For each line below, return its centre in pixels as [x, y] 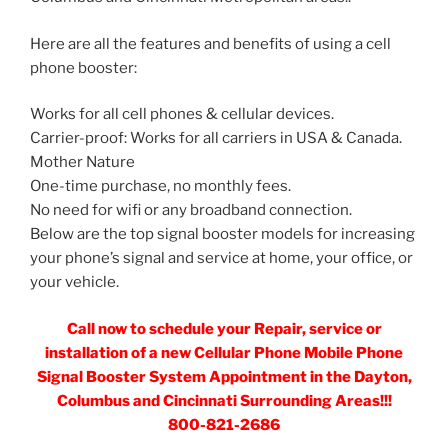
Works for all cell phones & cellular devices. [182, 114]
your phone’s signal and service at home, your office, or [221, 258]
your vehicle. [74, 282]
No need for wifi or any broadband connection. [191, 210]
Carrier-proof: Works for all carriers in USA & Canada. [216, 138]
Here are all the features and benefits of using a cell [210, 43]
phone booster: [83, 67]
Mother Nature [82, 162]
